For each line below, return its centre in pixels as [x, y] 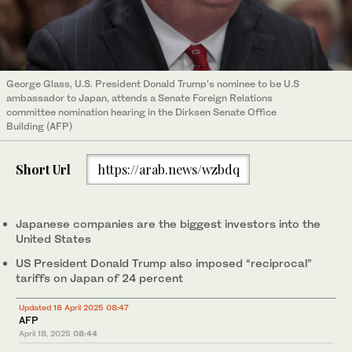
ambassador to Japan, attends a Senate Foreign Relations [139, 98]
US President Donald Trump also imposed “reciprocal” [164, 263]
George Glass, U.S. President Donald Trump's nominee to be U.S [153, 84]
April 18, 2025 [45, 334]
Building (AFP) [39, 126]
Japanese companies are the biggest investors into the [168, 224]
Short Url [43, 169]
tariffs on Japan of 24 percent [99, 278]
